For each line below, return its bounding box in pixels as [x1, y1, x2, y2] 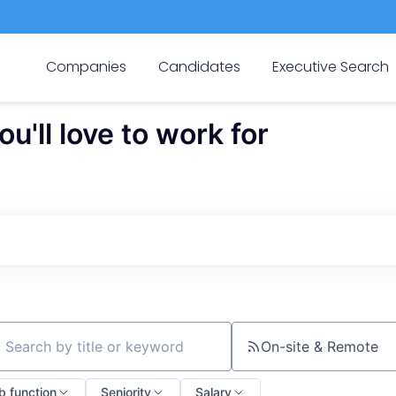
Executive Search [272, 56, 390, 77]
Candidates [157, 56, 240, 77]
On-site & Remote [260, 338, 378, 355]
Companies [45, 56, 126, 77]
